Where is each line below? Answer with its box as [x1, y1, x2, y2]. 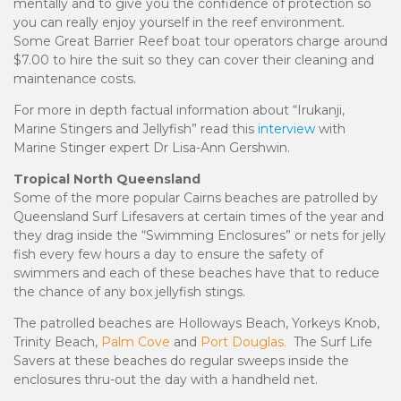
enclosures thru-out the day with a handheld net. [13, 371, 318, 388]
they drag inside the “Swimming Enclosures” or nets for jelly [13, 227, 386, 244]
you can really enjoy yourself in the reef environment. [13, 14, 348, 31]
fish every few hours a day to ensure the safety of [13, 246, 323, 263]
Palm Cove [101, 334, 170, 351]
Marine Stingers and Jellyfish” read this [13, 121, 258, 138]
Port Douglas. [200, 334, 286, 351]
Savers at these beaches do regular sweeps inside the [13, 353, 349, 370]
